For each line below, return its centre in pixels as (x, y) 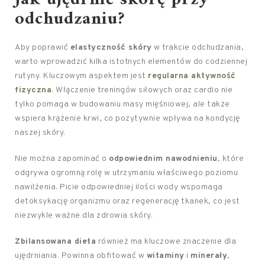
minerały (209, 256)
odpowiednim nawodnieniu (163, 159)
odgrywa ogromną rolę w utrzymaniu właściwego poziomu (126, 173)
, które (230, 159)
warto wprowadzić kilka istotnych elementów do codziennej (131, 62)
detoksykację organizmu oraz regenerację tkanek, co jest (127, 201)
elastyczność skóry (111, 48)
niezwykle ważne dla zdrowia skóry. (84, 216)
